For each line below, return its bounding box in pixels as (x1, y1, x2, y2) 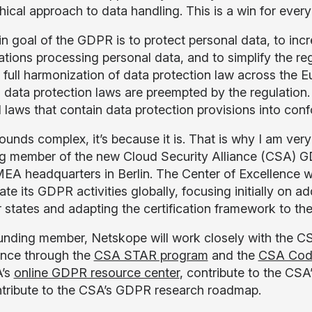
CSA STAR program (93, 248, 208, 263)
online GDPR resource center (13, 265, 180, 280)
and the (208, 248, 258, 263)
